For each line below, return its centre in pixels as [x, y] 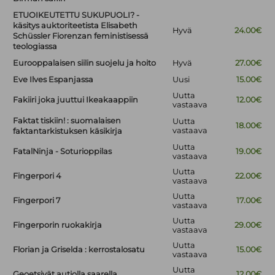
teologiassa [35, 47]
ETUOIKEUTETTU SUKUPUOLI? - [76, 15]
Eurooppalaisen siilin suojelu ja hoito [85, 63]
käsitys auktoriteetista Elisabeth [76, 26]
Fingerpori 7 [37, 201]
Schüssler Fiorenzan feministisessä [81, 36]
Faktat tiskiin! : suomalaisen [67, 121]
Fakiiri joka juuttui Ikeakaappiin [76, 100]
